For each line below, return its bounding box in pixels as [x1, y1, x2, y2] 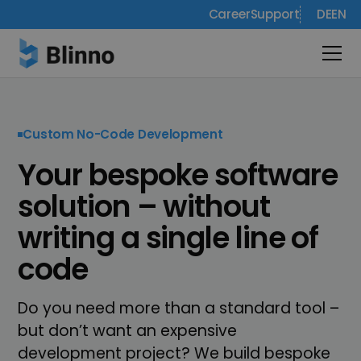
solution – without [18, 186, 270, 228]
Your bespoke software [18, 155, 338, 197]
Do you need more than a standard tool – [18, 297, 340, 320]
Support [250, 6, 300, 23]
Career [208, 6, 251, 23]
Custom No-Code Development [23, 126, 223, 143]
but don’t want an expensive [18, 320, 238, 342]
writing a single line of [18, 218, 319, 259]
